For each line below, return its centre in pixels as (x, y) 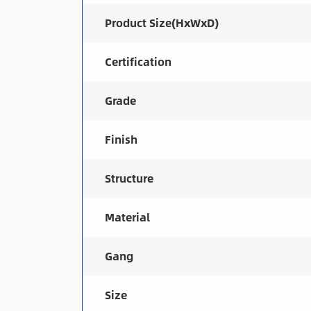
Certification (138, 61)
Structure (129, 178)
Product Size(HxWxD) (161, 23)
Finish (121, 139)
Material (127, 217)
